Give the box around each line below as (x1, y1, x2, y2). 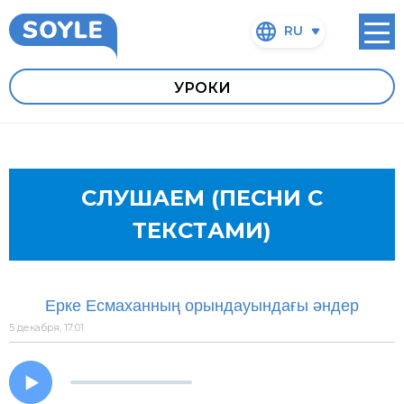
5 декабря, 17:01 (9, 320, 84, 334)
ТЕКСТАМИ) (133, 216, 271, 243)
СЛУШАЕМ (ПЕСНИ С (81, 184, 323, 211)
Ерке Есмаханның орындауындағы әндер (45, 296, 359, 315)
